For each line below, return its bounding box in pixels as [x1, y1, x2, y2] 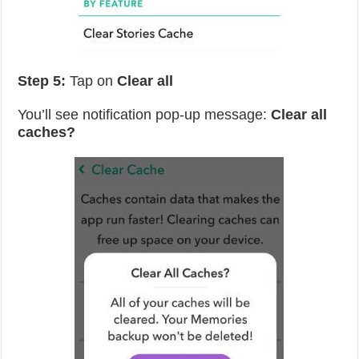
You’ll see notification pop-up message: [18, 107, 272, 123]
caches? [18, 124, 76, 140]
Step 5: [18, 73, 67, 89]
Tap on [66, 73, 118, 89]
